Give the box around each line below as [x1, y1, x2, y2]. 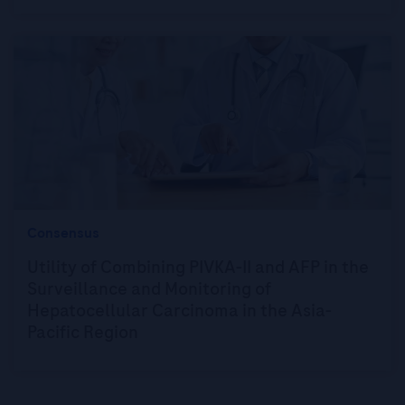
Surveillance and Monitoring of [27, 277, 271, 301]
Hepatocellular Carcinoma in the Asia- [27, 298, 332, 323]
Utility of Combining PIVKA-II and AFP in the [27, 255, 369, 279]
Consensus [27, 223, 99, 243]
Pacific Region [27, 320, 138, 344]
